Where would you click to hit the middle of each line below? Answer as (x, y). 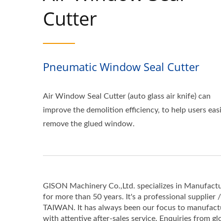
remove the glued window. (89, 124)
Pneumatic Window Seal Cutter (121, 67)
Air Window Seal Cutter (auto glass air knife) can (127, 96)
